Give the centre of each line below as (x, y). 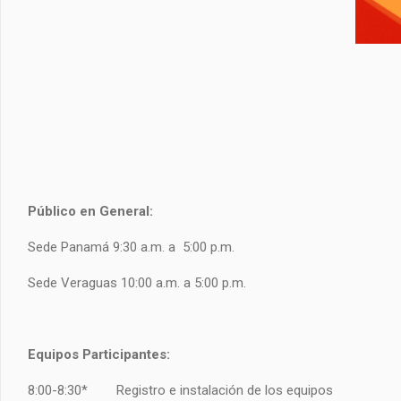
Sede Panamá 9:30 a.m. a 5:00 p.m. (131, 247)
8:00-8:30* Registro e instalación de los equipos (180, 390)
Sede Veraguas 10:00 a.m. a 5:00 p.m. (137, 282)
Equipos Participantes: (99, 354)
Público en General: (90, 211)
